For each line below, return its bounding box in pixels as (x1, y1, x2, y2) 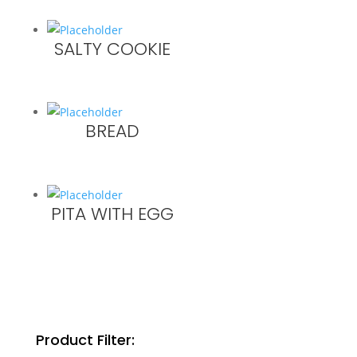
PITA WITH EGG (51, 201, 175, 226)
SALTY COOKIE (54, 36, 171, 61)
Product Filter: (35, 330, 135, 351)
